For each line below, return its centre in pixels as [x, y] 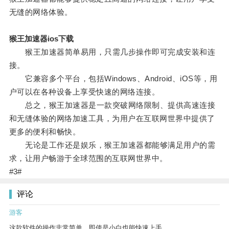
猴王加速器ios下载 [41, 39]
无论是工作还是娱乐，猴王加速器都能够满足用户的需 [112, 145]
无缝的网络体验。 [41, 12]
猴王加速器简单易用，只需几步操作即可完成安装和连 [112, 52]
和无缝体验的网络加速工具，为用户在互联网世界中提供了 [112, 119]
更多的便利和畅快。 [45, 132]
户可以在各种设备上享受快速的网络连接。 [84, 92]
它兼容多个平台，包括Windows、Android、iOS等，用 [113, 79]
